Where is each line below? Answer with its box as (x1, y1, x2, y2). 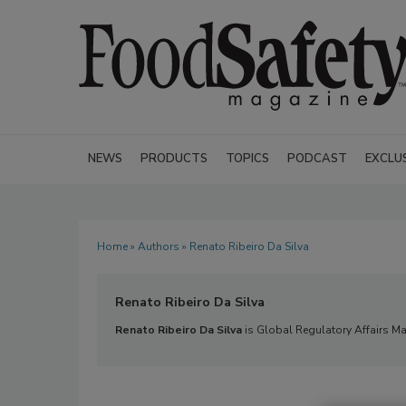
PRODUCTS (140, 150, 208, 167)
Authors (138, 239, 179, 254)
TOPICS (226, 150, 269, 167)
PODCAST (287, 150, 347, 167)
